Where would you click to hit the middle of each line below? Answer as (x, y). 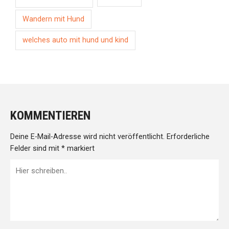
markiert (80, 148)
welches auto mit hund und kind (76, 40)
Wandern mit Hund (54, 19)
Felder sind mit (36, 148)
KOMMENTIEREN (50, 116)
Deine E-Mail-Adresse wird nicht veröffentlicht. (87, 137)
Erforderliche (187, 137)
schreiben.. (28, 177)
